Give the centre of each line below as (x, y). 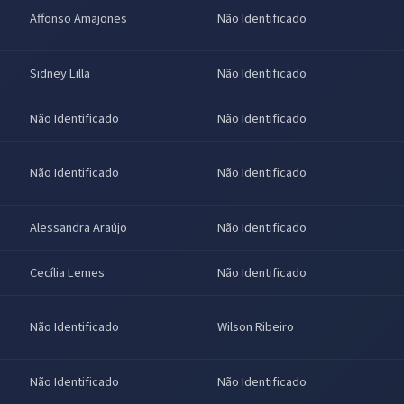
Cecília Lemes (67, 273)
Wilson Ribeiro (256, 327)
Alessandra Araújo (78, 228)
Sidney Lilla (60, 74)
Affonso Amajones (78, 19)
